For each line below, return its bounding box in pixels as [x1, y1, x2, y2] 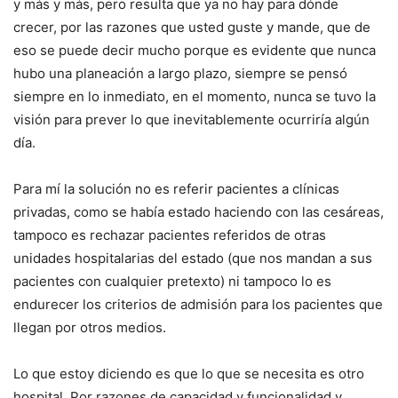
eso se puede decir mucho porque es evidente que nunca [13, 42, 376, 60]
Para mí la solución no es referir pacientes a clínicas [13, 180, 339, 198]
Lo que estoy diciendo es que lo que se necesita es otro [13, 365, 364, 383]
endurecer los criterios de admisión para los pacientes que [13, 296, 383, 314]
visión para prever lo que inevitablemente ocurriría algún [13, 111, 370, 129]
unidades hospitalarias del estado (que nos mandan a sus [13, 250, 372, 267]
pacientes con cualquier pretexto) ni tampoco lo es [13, 273, 331, 291]
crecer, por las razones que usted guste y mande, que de [13, 19, 370, 36]
